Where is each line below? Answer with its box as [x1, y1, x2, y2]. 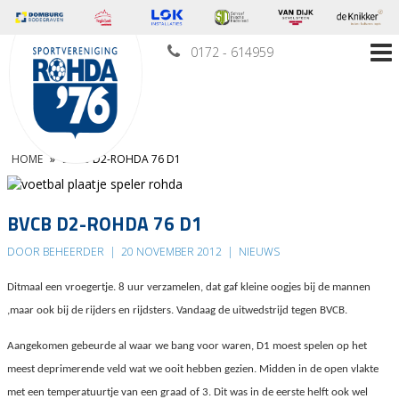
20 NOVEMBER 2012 [118, 244, 224, 260]
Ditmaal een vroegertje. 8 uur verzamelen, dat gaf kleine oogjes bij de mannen [7, 281, 370, 294]
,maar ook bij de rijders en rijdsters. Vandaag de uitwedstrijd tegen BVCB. [7, 305, 347, 317]
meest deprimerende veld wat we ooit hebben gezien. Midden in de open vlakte [7, 362, 379, 375]
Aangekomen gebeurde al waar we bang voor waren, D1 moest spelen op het [7, 339, 367, 352]
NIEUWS [236, 244, 280, 260]
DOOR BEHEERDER [7, 244, 107, 260]
